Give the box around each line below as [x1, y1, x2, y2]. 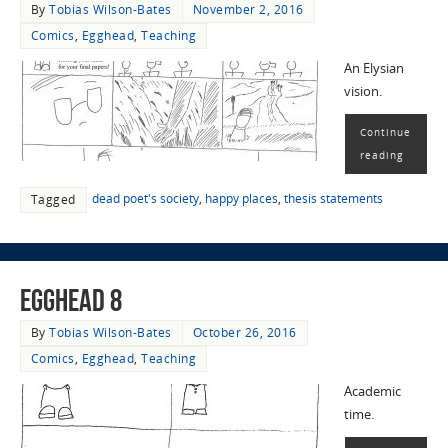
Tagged [30, 190, 76, 208]
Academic [343, 383, 401, 401]
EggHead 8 [19, 284, 122, 318]
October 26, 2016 [192, 324, 297, 342]
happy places [204, 189, 278, 207]
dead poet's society [91, 189, 199, 207]
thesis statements [283, 189, 383, 207]
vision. [343, 82, 382, 100]
